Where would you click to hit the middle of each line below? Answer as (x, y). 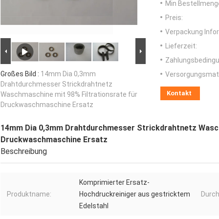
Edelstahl (94, 206)
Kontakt (179, 93)
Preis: (174, 18)
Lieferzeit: (181, 46)
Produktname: (29, 194)
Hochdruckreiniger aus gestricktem (135, 194)
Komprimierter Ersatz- (114, 183)
